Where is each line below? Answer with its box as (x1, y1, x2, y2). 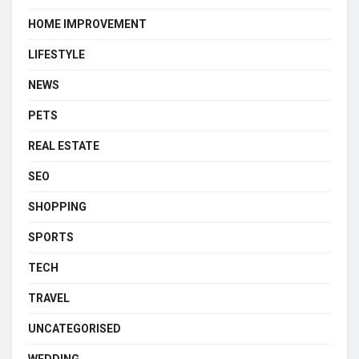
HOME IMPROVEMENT (28, 18, 147, 31)
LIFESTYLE (28, 48, 85, 62)
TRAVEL (28, 292, 70, 305)
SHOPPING (28, 200, 87, 214)
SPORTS (28, 231, 74, 244)
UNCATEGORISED (28, 322, 121, 336)
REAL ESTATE (28, 139, 99, 153)
